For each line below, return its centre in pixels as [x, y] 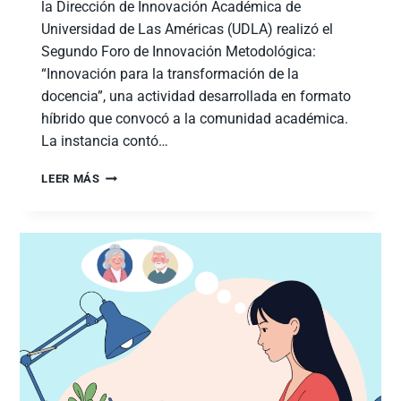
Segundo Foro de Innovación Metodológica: [179, 52]
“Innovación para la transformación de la [171, 74]
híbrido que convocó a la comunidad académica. [195, 119]
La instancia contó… [105, 141]
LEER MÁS [71, 179]
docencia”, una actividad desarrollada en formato [196, 97]
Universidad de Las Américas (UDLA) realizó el [188, 30]
